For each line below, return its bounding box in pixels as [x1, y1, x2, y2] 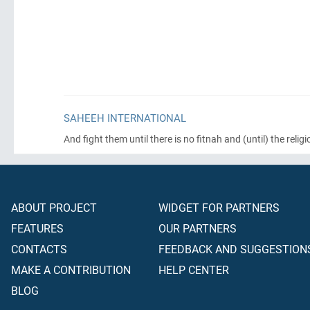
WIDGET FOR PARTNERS [158, 200, 280, 215]
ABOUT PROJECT [11, 200, 97, 215]
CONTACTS [11, 241, 67, 256]
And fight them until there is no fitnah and [64, 132, 241, 145]
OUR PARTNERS [158, 221, 237, 235]
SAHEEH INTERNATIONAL [64, 111, 186, 125]
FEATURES [11, 221, 64, 235]
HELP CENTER [158, 262, 229, 277]
